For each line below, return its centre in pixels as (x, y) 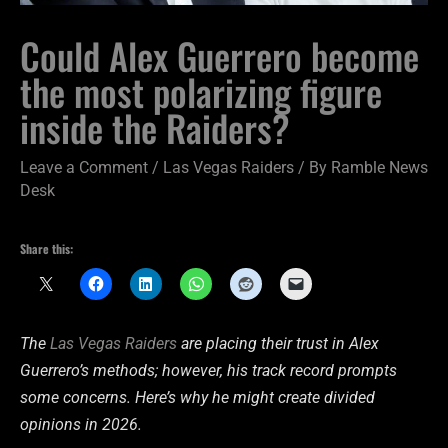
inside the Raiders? (155, 127)
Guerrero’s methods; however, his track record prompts (208, 371)
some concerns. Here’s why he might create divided (197, 398)
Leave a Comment (84, 167)
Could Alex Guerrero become (219, 55)
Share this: (46, 248)
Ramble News (379, 167)
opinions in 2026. (81, 425)
